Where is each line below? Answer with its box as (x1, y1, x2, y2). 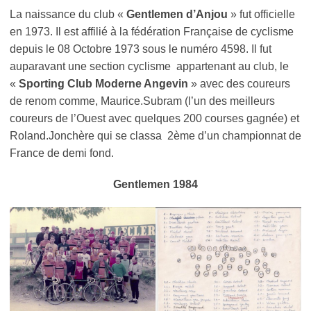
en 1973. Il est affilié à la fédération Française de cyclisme (10, 25, 294, 37)
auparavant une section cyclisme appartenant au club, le (10, 60, 289, 72)
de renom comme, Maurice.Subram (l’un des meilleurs (10, 94, 275, 107)
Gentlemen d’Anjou (126, 8, 228, 20)
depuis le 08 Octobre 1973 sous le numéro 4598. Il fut (10, 42, 271, 55)
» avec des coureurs (188, 77, 290, 90)
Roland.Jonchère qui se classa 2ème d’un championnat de (10, 129, 301, 142)
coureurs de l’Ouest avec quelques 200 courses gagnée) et (10, 112, 299, 124)
